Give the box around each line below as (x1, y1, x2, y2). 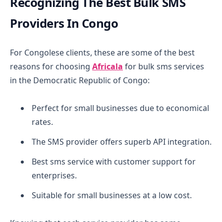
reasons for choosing (10, 60, 92, 72)
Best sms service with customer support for (32, 156, 196, 167)
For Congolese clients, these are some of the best (10, 47, 195, 58)
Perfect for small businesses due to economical (32, 102, 209, 113)
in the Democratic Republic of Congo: (10, 74, 150, 86)
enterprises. (32, 169, 77, 181)
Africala (92, 60, 123, 72)
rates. (32, 116, 53, 127)
